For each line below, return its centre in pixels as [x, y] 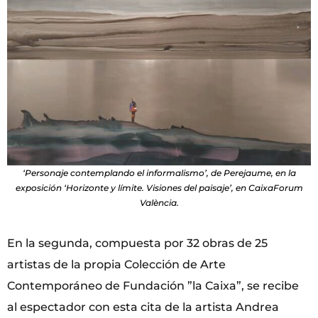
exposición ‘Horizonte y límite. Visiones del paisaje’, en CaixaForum [159, 188]
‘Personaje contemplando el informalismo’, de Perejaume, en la [159, 173]
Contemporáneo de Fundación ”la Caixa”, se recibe [153, 286]
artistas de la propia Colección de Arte [116, 265]
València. [159, 203]
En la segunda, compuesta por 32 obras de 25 [137, 243]
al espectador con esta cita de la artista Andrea [143, 307]
